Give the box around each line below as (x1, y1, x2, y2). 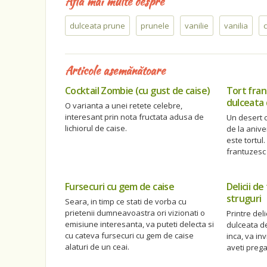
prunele (141, 20, 169, 31)
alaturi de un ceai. (65, 241, 129, 252)
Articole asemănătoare (65, 62, 165, 79)
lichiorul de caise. (65, 123, 127, 133)
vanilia (224, 20, 248, 31)
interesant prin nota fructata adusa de (65, 111, 204, 122)
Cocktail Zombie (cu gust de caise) (65, 84, 210, 97)
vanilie (185, 20, 209, 31)
